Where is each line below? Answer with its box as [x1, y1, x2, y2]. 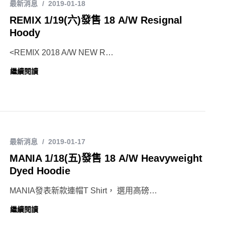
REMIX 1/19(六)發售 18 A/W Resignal [10, 15, 182, 26]
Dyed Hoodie [10, 165, 70, 176]
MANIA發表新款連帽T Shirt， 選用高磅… [10, 186, 157, 195]
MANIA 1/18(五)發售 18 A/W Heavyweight [10, 152, 202, 164]
